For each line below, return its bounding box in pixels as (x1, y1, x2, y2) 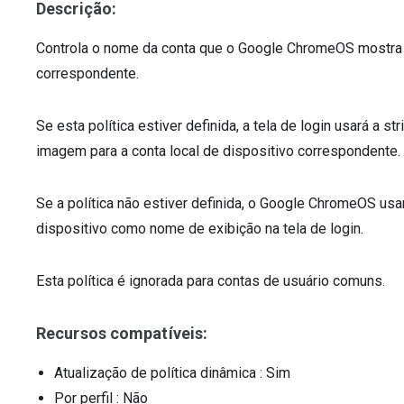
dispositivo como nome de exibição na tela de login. (36, 220, 363, 237)
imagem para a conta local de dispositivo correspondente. (36, 142, 400, 160)
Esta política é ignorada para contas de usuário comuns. (36, 272, 385, 289)
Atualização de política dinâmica (54, 364, 256, 381)
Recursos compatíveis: (36, 324, 208, 343)
